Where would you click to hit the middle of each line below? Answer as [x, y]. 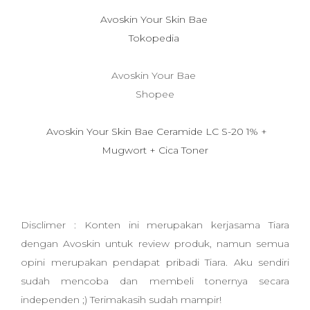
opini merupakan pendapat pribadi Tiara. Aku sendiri [155, 262]
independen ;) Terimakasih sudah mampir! [121, 300]
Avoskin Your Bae [155, 75]
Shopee [155, 94]
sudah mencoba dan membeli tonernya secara [155, 281]
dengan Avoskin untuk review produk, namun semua [155, 244]
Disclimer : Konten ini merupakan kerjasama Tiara [155, 225]
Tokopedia [155, 38]
